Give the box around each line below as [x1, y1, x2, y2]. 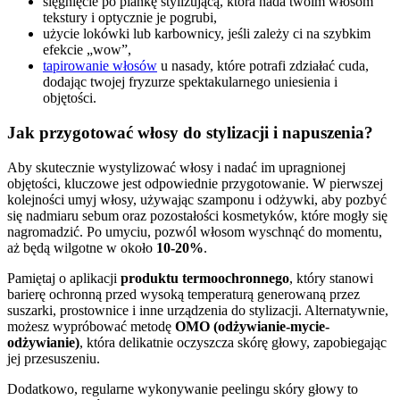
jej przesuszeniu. [7, 350, 100, 366]
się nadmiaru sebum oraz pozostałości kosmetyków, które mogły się [7, 207, 387, 223]
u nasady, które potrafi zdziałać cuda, [157, 58, 369, 74]
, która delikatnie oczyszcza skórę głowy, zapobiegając [79, 334, 387, 350]
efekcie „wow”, [43, 42, 131, 58]
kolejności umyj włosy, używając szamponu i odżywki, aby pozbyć [7, 191, 387, 207]
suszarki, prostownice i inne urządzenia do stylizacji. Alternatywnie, [7, 302, 388, 318]
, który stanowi [289, 270, 373, 286]
